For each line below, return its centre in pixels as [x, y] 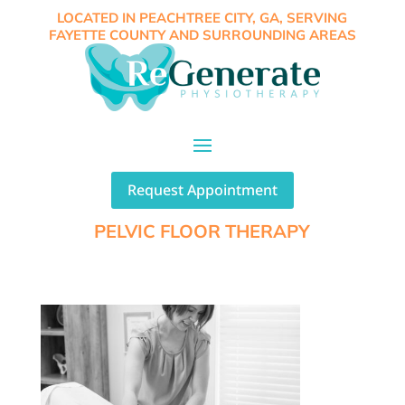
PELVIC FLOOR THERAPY [202, 231]
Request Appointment [202, 190]
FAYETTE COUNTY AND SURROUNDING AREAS [202, 35]
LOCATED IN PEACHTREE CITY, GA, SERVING [202, 18]
